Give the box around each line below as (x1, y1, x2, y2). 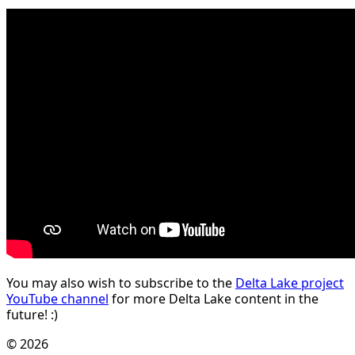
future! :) (6, 305, 58, 323)
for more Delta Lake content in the (109, 289, 319, 307)
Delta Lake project (235, 273, 344, 292)
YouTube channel (6, 289, 109, 307)
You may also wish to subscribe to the (6, 273, 235, 292)
